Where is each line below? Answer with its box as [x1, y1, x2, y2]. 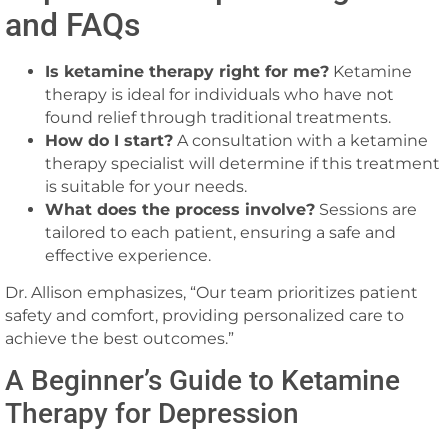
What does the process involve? [45, 199, 315, 219]
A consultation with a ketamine [173, 130, 428, 150]
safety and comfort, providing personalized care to [5, 306, 404, 326]
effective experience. [45, 245, 211, 265]
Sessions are [315, 199, 417, 219]
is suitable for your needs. [45, 176, 247, 196]
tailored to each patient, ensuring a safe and [45, 222, 396, 242]
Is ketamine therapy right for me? [45, 61, 329, 81]
